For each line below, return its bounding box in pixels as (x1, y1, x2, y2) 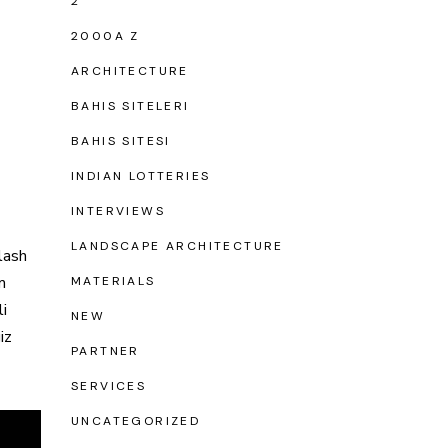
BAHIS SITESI (71, 133, 171, 149)
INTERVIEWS (71, 203, 165, 219)
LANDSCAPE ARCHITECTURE (71, 238, 284, 254)
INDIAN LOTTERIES (71, 168, 211, 184)
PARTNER (71, 343, 140, 359)
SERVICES (71, 378, 147, 394)
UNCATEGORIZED (71, 413, 201, 429)
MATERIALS (71, 273, 156, 289)
